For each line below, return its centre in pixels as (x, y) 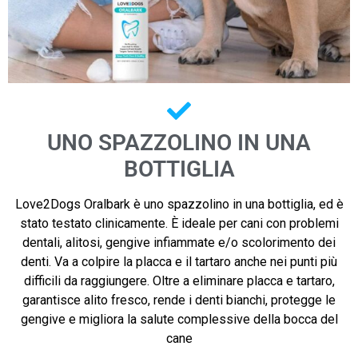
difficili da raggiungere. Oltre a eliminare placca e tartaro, (179, 281)
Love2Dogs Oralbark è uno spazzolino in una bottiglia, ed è (179, 205)
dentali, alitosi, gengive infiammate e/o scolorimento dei (179, 243)
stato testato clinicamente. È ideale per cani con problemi (179, 224)
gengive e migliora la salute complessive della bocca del (179, 320)
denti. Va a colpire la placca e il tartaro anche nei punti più (179, 262)
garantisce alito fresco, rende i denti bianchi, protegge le (179, 300)
